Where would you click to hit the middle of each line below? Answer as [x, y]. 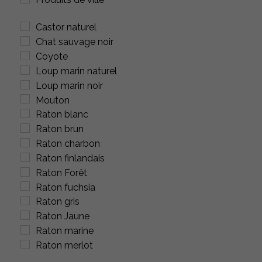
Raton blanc [62, 115]
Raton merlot [64, 245]
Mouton [53, 100]
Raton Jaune [63, 216]
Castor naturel [66, 27]
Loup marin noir [69, 85]
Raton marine [65, 231]
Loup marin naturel [76, 71]
